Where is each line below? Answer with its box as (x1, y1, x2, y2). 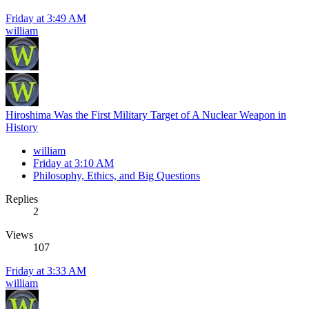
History (6, 121, 38, 134)
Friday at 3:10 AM (33, 157, 114, 170)
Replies (6, 193, 38, 206)
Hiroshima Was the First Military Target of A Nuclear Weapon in (6, 109, 286, 121)
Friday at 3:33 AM (6, 265, 86, 277)
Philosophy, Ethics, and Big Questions (33, 170, 200, 182)
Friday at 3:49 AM (6, 12, 86, 25)
